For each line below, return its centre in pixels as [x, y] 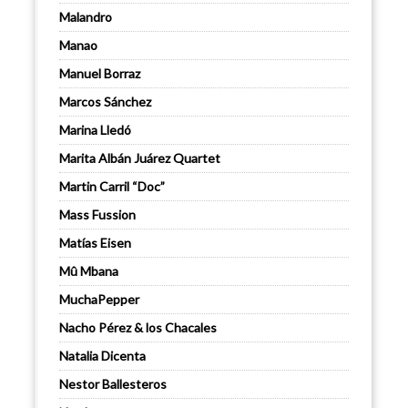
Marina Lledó [95, 130]
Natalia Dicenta [102, 356]
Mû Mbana [89, 271]
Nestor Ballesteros [113, 384]
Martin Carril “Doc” [112, 187]
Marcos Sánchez [105, 102]
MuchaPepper [99, 300]
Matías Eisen [95, 243]
